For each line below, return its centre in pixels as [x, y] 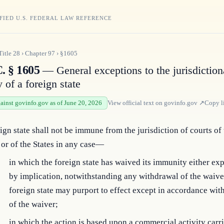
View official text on [136, 103]
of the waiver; [33, 204]
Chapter [36, 53]
